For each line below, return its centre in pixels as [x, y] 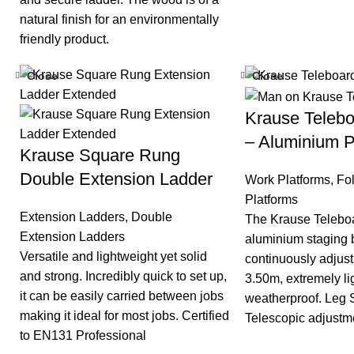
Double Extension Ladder [116, 179]
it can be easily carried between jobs [122, 296]
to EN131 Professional [83, 336]
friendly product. [64, 40]
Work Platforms [288, 179]
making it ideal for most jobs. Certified [124, 316]
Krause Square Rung [100, 156]
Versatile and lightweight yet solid [113, 257]
